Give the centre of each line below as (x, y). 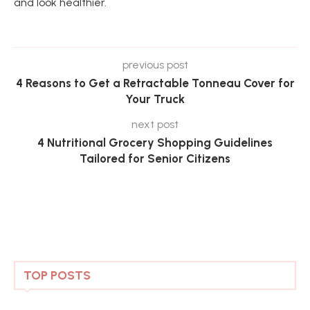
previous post (155, 65)
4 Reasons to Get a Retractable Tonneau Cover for (155, 83)
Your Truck (155, 99)
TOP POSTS (57, 275)
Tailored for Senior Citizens (155, 158)
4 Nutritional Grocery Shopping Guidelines (155, 143)
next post (155, 124)
